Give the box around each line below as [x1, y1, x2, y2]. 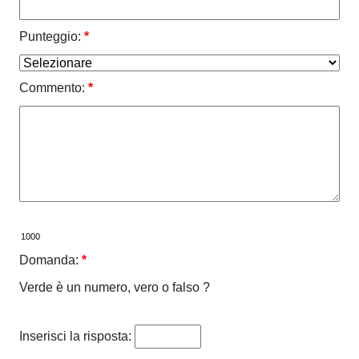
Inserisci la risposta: [19, 329, 131, 343]
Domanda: [19, 252, 79, 267]
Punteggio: [19, 29, 81, 43]
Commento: [19, 80, 85, 95]
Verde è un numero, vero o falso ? [19, 280, 210, 294]
